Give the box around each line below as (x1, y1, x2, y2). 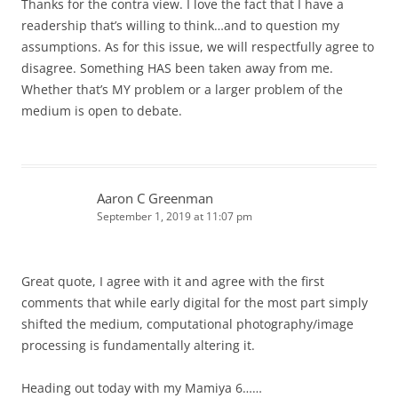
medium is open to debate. (21, 102, 182, 120)
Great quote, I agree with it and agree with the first (21, 273, 324, 291)
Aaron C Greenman (97, 189, 213, 208)
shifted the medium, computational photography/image (21, 315, 354, 333)
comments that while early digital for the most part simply (21, 294, 368, 312)
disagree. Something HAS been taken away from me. (21, 60, 333, 77)
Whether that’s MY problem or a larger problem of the (21, 81, 343, 99)
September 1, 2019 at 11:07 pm (97, 209, 252, 225)
